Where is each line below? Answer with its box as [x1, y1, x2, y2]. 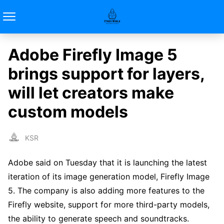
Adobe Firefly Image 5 [8, 45, 177, 64]
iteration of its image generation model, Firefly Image [8, 171, 209, 182]
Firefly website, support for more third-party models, [8, 199, 209, 210]
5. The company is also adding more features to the [8, 185, 204, 196]
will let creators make [8, 83, 174, 102]
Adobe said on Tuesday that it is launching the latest [8, 157, 207, 168]
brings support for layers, [8, 64, 204, 83]
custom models [8, 102, 128, 121]
